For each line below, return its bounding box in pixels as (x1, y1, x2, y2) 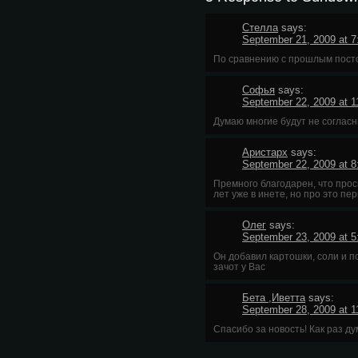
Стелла (242, 22, 278, 34)
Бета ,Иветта (242, 292, 305, 304)
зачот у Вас (213, 261, 265, 272)
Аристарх (242, 146, 288, 158)
